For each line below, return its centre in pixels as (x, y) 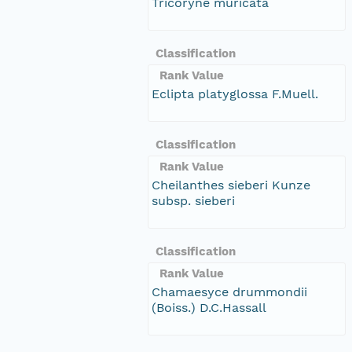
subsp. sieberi (193, 200)
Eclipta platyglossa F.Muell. (235, 93)
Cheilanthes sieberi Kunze (231, 185)
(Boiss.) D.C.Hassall (209, 307)
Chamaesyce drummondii (229, 291)
